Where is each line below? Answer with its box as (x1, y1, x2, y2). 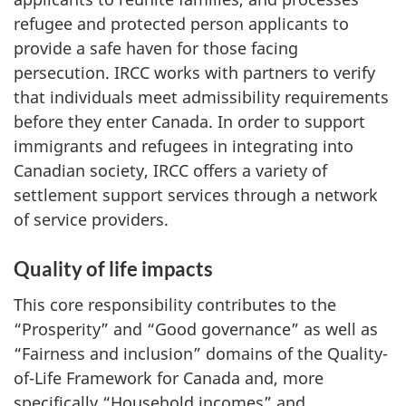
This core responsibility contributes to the (14, 293, 336, 315)
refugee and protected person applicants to (14, 13, 349, 35)
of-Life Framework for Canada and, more (14, 366, 324, 389)
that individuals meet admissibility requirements (14, 86, 389, 109)
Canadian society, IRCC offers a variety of (14, 159, 327, 182)
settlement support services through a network (14, 184, 378, 207)
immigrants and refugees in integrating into (14, 135, 353, 158)
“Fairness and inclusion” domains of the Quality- (14, 342, 388, 364)
